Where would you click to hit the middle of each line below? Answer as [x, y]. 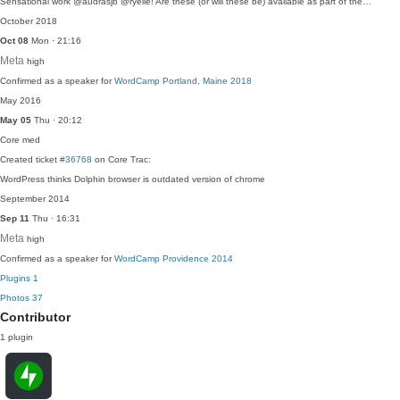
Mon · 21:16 [55, 41]
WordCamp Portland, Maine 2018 [183, 81]
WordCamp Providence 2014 [174, 258]
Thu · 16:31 [55, 218]
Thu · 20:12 [57, 120]
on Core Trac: [121, 159]
